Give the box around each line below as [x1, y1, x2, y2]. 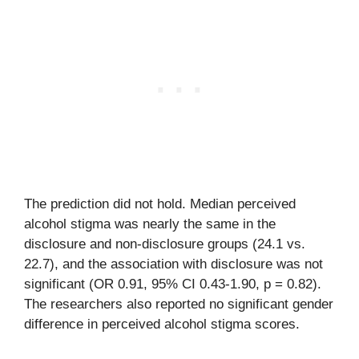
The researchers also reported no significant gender [24, 296, 333, 312]
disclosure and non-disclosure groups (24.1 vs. [24, 236, 305, 252]
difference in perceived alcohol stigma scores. [24, 316, 300, 332]
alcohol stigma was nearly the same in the [24, 216, 276, 232]
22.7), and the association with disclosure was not [24, 256, 323, 272]
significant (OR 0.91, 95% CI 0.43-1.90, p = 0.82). [24, 276, 321, 292]
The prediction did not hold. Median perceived [24, 196, 296, 212]
